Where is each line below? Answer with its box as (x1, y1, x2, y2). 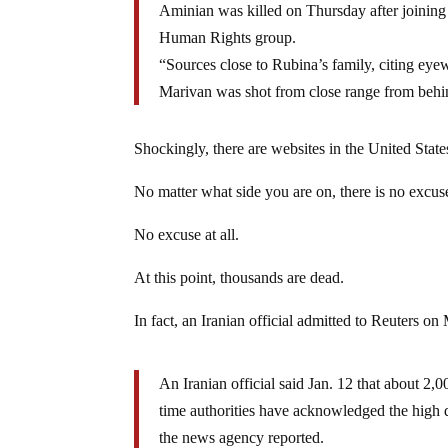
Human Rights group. (159, 28, 297, 46)
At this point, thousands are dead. (134, 268, 345, 286)
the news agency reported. (159, 428, 325, 446)
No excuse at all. (134, 225, 240, 243)
